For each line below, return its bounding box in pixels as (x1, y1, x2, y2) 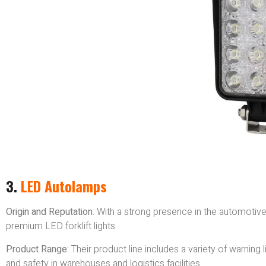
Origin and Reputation (6, 205, 93, 220)
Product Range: (6, 242, 69, 256)
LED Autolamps (21, 175, 107, 197)
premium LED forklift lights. (6, 219, 117, 234)
